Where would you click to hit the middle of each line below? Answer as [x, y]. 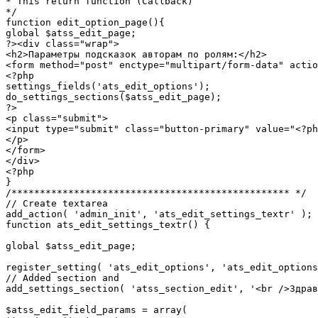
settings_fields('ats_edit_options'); [108, 87]
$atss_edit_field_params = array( [97, 310]
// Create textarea [57, 204]
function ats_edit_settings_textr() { [108, 225]
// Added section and [62, 278]
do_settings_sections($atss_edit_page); [114, 97]
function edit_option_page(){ [85, 23]
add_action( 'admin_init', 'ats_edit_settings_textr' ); [159, 214]
